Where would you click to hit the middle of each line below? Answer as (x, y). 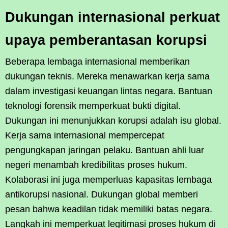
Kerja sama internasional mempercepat (85, 135)
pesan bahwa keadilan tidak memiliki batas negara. (109, 209)
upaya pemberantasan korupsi (106, 40)
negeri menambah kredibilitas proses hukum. (96, 165)
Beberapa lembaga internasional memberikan (97, 62)
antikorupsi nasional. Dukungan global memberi (102, 194)
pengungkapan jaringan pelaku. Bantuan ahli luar (105, 150)
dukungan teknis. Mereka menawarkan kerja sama (107, 76)
